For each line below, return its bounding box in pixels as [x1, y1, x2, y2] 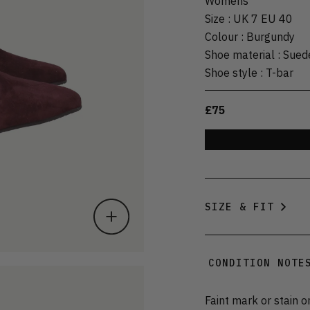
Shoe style [205, 65, 257, 80]
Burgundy [246, 29, 295, 44]
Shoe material [205, 47, 275, 62]
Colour [205, 29, 238, 44]
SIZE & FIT [205, 200, 274, 213]
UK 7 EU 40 [233, 11, 293, 26]
